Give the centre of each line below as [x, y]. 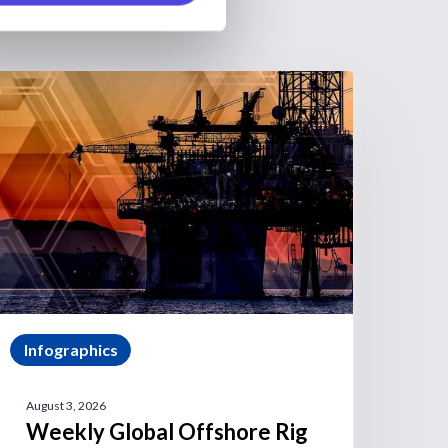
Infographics [70, 350]
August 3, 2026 [66, 405]
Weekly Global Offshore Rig [167, 431]
